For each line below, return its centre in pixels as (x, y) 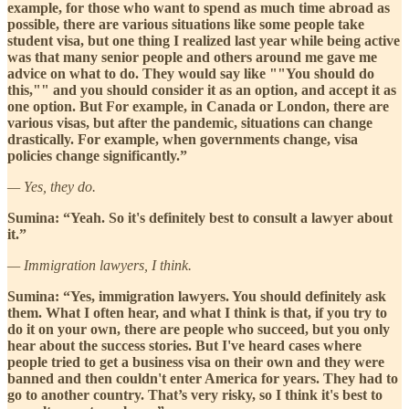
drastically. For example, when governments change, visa (183, 139)
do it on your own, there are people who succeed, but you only (199, 329)
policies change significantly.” (97, 155)
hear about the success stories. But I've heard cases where (184, 345)
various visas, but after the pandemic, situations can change (190, 122)
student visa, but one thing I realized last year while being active (204, 40)
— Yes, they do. (52, 186)
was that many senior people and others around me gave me (192, 57)
